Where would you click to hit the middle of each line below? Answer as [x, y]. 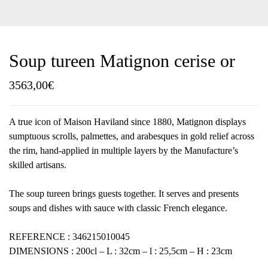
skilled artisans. [38, 165]
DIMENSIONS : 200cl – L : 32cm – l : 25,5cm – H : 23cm [121, 251]
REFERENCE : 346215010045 [69, 237]
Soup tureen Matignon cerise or [122, 61]
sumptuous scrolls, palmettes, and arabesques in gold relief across [132, 136]
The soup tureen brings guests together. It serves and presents [124, 194]
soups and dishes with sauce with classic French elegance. [118, 208]
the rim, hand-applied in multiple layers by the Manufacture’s [124, 150]
